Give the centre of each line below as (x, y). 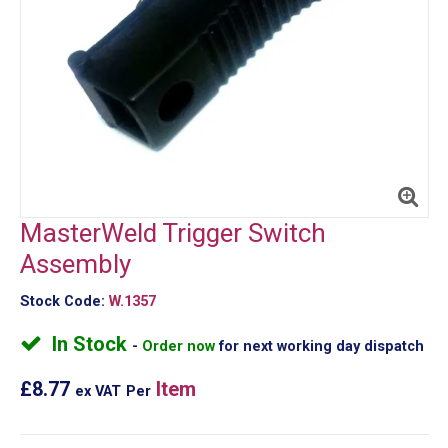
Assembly (75, 263)
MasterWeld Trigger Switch (172, 232)
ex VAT (97, 391)
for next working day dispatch (321, 346)
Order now (180, 346)
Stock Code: (62, 301)
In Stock (91, 343)
